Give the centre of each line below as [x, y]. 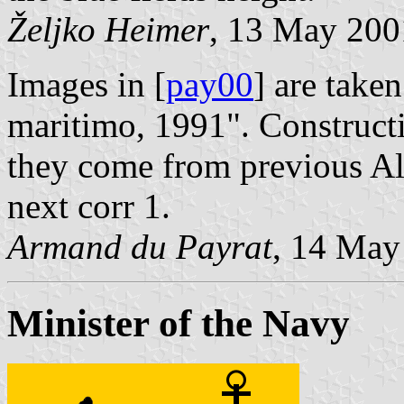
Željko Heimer [108, 29]
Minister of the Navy [179, 323]
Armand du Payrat [140, 246]
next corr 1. [89, 206]
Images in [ [87, 84]
